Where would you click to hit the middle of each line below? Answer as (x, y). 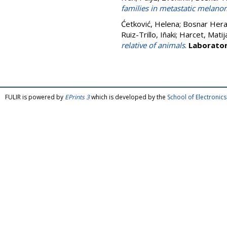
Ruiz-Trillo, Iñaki (148, 34)
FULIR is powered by (35, 97)
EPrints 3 (77, 97)
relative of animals (153, 45)
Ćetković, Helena (150, 24)
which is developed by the (128, 97)
